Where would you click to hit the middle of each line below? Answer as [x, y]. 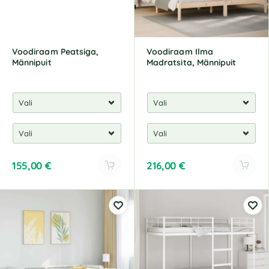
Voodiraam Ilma [180, 52]
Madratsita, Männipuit [192, 62]
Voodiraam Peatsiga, [56, 52]
